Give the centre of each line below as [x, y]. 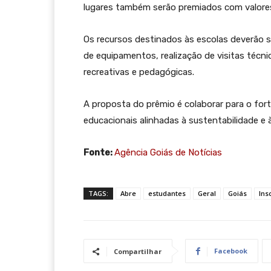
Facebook [231, 251]
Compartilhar [138, 252]
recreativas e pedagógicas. [139, 72]
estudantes [167, 194]
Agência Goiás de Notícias [168, 153]
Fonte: [99, 153]
